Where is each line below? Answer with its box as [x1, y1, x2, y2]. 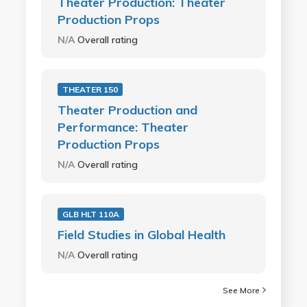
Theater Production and [57, 101, 197, 118]
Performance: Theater [57, 119, 188, 135]
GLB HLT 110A [62, 208, 119, 219]
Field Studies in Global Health [57, 226, 225, 243]
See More [223, 284, 260, 295]
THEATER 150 [62, 84, 118, 95]
